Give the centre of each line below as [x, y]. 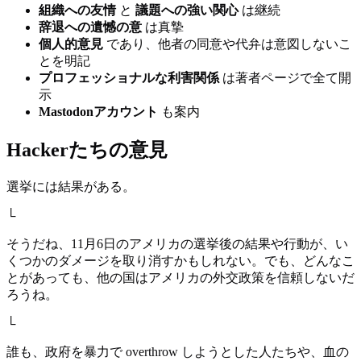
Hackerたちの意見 [87, 150]
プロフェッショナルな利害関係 [129, 78]
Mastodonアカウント [98, 112]
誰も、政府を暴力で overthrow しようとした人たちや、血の [178, 352]
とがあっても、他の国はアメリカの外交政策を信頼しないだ [180, 278]
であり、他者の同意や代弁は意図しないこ [227, 44]
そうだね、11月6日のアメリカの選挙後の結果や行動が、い [177, 244]
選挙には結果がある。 [71, 187]
